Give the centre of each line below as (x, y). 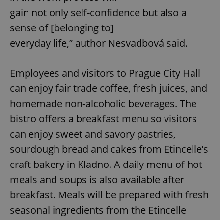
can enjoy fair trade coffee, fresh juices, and (109, 88)
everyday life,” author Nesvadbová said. (99, 43)
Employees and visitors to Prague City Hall (105, 73)
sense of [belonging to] (62, 28)
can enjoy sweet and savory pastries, (93, 134)
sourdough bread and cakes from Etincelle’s (109, 149)
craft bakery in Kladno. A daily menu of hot (106, 165)
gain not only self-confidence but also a (98, 13)
